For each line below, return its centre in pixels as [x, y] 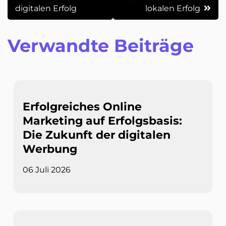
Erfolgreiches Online [82, 107]
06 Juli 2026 [47, 170]
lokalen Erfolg [173, 9]
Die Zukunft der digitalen [97, 135]
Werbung [50, 149]
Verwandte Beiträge [101, 46]
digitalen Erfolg [46, 9]
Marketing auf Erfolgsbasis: [102, 121]
